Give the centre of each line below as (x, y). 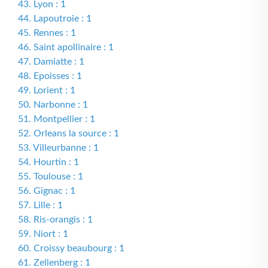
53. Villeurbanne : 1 (58, 148)
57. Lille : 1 (40, 205)
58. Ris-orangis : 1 (55, 220)
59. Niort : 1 (43, 234)
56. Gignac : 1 (47, 191)
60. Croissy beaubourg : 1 (71, 248)
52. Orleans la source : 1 (68, 133)
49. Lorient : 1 (47, 90)
